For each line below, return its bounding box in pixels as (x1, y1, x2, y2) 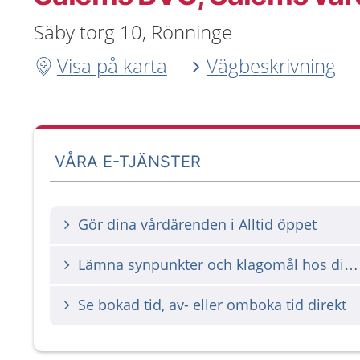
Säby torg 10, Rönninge (34, 18, 232, 45)
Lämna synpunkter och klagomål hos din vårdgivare (344, 255, 358, 274)
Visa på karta (56, 52, 167, 79)
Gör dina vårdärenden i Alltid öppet (78, 215, 317, 234)
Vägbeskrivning (206, 52, 336, 79)
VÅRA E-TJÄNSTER (55, 151, 202, 171)
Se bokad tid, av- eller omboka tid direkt (78, 295, 346, 314)
